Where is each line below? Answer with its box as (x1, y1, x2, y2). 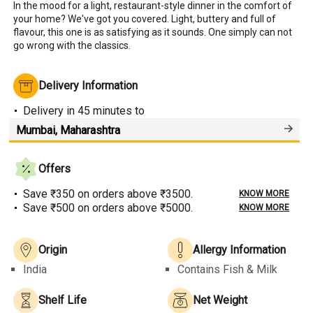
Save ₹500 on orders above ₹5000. (23, 201, 194, 214)
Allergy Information (193, 242, 286, 256)
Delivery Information (38, 78, 138, 92)
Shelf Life (38, 293, 87, 307)
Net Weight (193, 293, 247, 307)
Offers (38, 161, 71, 175)
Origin (38, 242, 68, 256)
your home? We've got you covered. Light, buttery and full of (13, 13, 277, 24)
